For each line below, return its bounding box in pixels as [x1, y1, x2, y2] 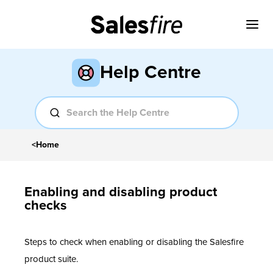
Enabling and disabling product [24, 184, 217, 200]
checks [24, 197, 67, 214]
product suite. [24, 253, 80, 265]
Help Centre [100, 61, 201, 84]
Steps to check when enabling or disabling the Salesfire [24, 236, 244, 248]
